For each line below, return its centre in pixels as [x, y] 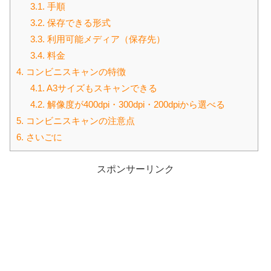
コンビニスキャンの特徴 [75, 71]
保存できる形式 [77, 22]
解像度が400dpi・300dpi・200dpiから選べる [135, 104]
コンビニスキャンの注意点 [79, 120]
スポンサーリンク [135, 169]
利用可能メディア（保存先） [105, 39]
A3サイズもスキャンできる [101, 88]
